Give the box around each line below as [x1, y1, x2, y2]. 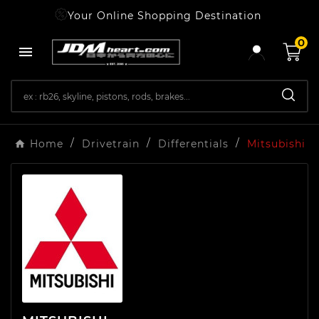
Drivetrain [81, 137, 140, 151]
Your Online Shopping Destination [67, 9, 265, 22]
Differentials [157, 137, 229, 151]
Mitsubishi [246, 137, 305, 151]
